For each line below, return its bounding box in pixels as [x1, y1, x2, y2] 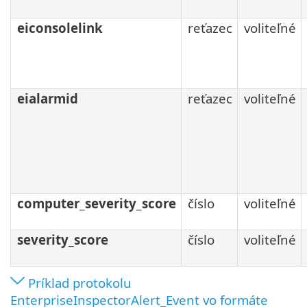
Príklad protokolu [28, 274, 132, 292]
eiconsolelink [17, 19, 103, 37]
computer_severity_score [17, 195, 176, 212]
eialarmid [17, 90, 78, 108]
